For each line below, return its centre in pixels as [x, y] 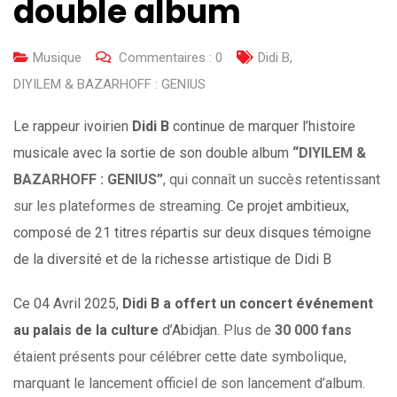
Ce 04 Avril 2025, [68, 304]
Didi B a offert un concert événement [248, 304]
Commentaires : [165, 58]
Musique [57, 58]
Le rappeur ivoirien [73, 127]
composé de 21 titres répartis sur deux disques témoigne [192, 233]
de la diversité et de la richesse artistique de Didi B [172, 260]
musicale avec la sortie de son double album [153, 153]
